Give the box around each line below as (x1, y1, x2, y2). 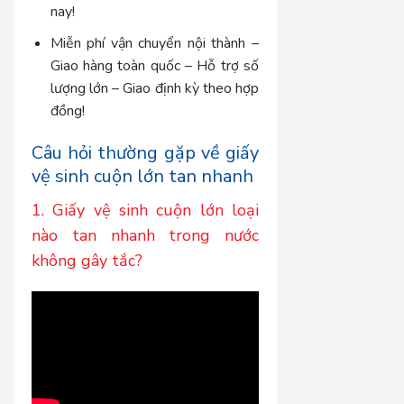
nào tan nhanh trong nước (32, 224, 260, 246)
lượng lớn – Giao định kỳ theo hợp (50, 78, 260, 98)
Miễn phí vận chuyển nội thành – (50, 32, 260, 53)
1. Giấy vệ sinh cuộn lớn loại (32, 198, 260, 221)
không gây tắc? (32, 249, 142, 271)
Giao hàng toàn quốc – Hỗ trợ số (50, 55, 260, 76)
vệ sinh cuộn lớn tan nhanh (32, 163, 253, 188)
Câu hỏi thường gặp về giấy (32, 140, 260, 165)
